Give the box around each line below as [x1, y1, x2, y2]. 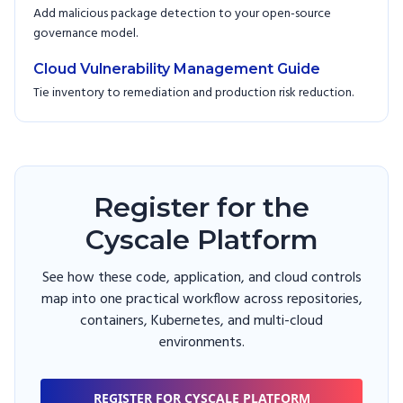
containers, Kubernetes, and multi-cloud [80, 309, 323, 334]
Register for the [94, 191, 309, 225]
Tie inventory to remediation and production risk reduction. [33, 83, 354, 104]
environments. [158, 331, 245, 355]
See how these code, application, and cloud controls [41, 266, 362, 291]
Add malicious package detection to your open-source [33, 4, 331, 25]
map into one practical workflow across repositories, [40, 288, 363, 312]
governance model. [33, 23, 138, 45]
